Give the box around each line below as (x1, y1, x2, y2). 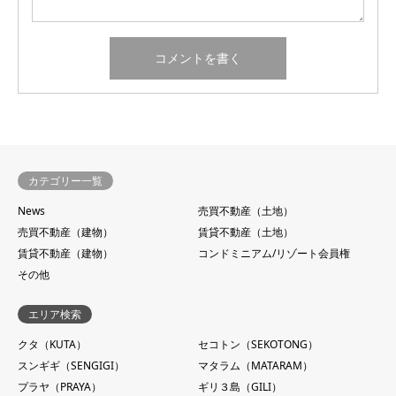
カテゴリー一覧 (28, 173, 103, 189)
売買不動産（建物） (18, 225, 113, 240)
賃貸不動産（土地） (198, 225, 293, 240)
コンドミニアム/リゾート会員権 (198, 246, 350, 262)
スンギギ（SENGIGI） (18, 358, 125, 374)
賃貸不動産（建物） (18, 246, 113, 262)
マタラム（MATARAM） (198, 358, 313, 374)
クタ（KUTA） (18, 337, 87, 353)
